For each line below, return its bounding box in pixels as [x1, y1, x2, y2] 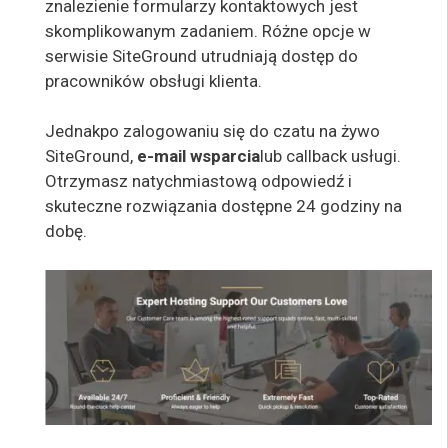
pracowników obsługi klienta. [45, 70, 262, 91]
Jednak [45, 121, 100, 142]
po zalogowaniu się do [100, 121, 273, 142]
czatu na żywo [273, 121, 380, 142]
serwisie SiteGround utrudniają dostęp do [45, 45, 358, 66]
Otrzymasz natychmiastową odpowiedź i [45, 171, 352, 192]
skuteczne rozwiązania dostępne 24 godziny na [45, 196, 402, 217]
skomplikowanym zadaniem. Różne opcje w [45, 20, 371, 41]
